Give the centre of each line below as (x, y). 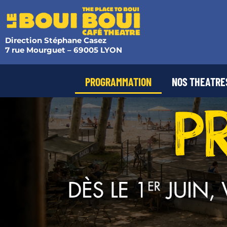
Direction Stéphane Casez (56, 41)
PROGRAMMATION (118, 82)
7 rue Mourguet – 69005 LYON (64, 50)
